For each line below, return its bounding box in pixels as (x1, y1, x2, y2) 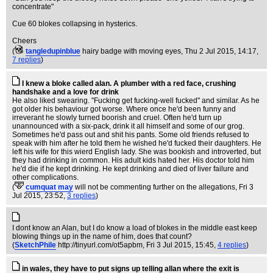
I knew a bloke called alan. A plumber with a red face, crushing (22, 79, 236, 88)
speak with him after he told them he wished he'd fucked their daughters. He (12, 139, 261, 147)
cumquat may (26, 183, 73, 191)
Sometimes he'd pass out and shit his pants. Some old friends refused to (12, 130, 249, 139)
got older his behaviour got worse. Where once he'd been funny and (12, 105, 236, 113)
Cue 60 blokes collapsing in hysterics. (12, 19, 137, 28)
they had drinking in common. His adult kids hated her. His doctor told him (12, 156, 254, 165)
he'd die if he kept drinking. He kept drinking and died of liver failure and (12, 165, 249, 173)
